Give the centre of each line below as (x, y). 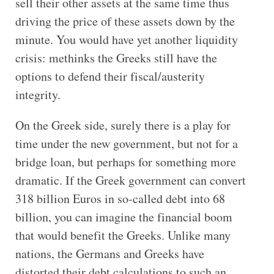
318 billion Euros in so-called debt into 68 (120, 198)
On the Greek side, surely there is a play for (123, 125)
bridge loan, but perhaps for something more (125, 161)
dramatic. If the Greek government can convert (130, 180)
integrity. (38, 94)
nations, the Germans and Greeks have (109, 253)
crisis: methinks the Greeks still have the (116, 57)
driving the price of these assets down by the (125, 21)
